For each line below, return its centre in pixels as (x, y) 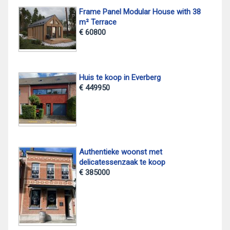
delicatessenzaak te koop (122, 162)
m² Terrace (98, 22)
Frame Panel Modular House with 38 (140, 12)
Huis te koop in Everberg (120, 77)
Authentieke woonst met (120, 152)
